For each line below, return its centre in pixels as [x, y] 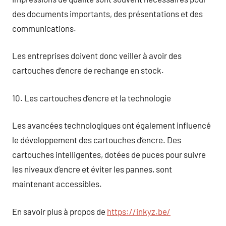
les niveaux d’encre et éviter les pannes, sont [92, 169]
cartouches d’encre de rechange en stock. [88, 70]
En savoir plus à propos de [60, 211]
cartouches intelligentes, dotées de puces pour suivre [109, 154]
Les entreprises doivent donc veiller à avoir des [97, 55]
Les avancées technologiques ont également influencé [111, 125]
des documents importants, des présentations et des [107, 13]
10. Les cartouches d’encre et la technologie [92, 98]
